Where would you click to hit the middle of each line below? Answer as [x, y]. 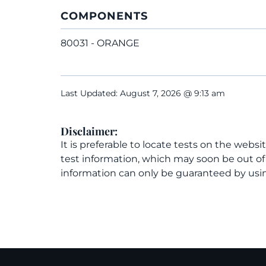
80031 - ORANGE [100, 43]
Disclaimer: [89, 131]
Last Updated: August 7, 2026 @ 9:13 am [143, 93]
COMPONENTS [104, 16]
